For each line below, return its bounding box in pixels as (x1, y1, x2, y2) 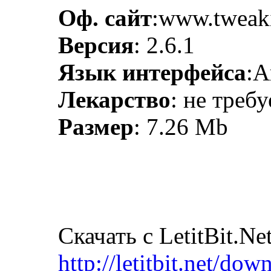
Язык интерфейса (58, 59, 246, 85)
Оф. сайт (58, 5, 152, 31)
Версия (58, 32, 134, 58)
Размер (58, 114, 134, 140)
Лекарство (58, 87, 171, 113)
